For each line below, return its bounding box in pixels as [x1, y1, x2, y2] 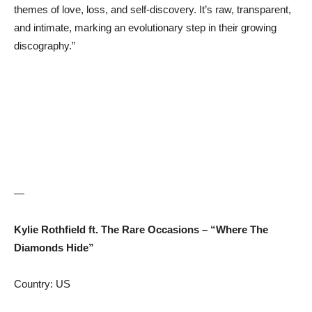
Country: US [14, 278, 70, 290]
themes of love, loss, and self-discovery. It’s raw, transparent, [14, 3, 291, 16]
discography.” [14, 40, 75, 52]
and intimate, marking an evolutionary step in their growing [14, 22, 276, 34]
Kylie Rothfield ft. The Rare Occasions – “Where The [14, 224, 268, 236]
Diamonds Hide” [14, 242, 94, 254]
